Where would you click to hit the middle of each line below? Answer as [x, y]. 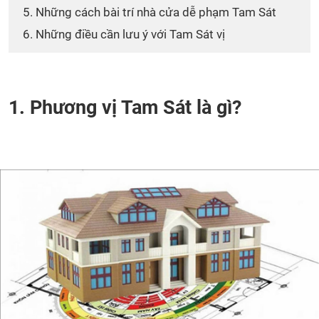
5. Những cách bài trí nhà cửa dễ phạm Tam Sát [150, 12]
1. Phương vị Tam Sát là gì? [125, 108]
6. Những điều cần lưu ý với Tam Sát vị [124, 34]
